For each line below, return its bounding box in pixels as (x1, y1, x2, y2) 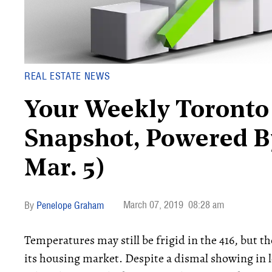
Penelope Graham (36, 199, 104, 211)
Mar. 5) (24, 157, 105, 182)
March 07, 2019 (123, 199, 183, 211)
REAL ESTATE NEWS (24, 70, 110, 82)
